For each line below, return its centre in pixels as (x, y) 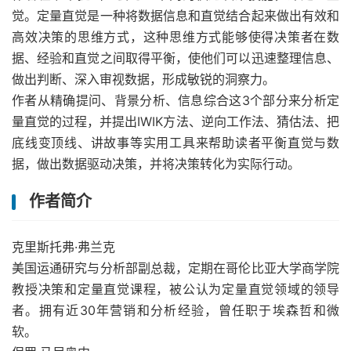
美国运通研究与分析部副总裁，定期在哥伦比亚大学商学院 (175, 268)
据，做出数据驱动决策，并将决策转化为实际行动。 (156, 164)
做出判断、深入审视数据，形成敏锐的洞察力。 (143, 79)
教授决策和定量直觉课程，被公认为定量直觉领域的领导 (175, 289)
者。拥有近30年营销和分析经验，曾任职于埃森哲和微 (175, 310)
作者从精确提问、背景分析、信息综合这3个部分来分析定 (175, 100)
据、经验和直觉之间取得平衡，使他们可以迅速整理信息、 (175, 58)
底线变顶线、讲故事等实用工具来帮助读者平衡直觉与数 (175, 143)
